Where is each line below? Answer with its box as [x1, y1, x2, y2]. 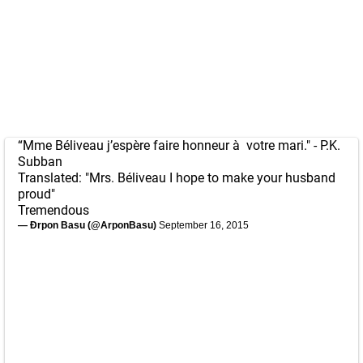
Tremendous [18, 203, 89, 218]
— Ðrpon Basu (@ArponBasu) [18, 220, 159, 231]
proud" [18, 186, 55, 202]
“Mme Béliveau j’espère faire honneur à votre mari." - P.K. [18, 138, 340, 153]
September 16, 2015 [159, 220, 249, 231]
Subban [18, 154, 62, 169]
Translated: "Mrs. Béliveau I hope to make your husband [18, 170, 335, 186]
